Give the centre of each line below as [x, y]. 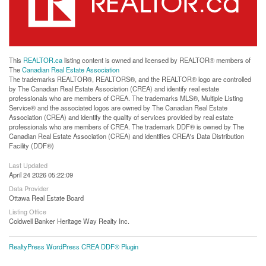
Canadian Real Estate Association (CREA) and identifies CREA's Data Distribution [126, 136]
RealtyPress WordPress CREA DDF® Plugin [74, 246]
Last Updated [28, 165]
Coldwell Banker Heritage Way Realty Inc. [69, 221]
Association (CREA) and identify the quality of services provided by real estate [121, 117]
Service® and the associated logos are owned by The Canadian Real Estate [118, 107]
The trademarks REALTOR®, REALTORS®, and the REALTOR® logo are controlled [130, 79]
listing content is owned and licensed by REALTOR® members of [156, 60]
